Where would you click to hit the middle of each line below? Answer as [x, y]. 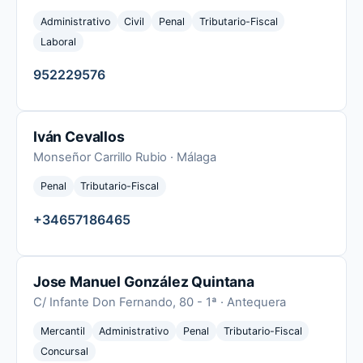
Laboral [58, 42]
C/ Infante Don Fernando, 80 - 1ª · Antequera [160, 302]
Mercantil [62, 331]
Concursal [64, 352]
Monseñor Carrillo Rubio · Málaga [125, 158]
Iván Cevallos [79, 137]
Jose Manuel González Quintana [144, 281]
